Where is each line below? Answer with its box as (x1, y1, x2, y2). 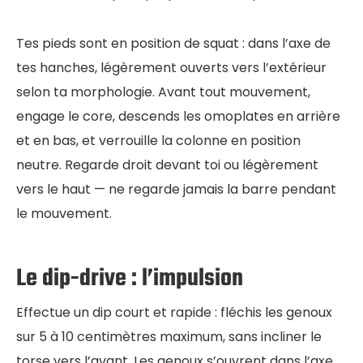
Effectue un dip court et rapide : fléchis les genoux (16, 303, 332, 322)
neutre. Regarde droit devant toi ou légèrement (16, 156, 318, 175)
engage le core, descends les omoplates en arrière (16, 107, 340, 126)
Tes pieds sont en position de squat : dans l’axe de (16, 34, 331, 53)
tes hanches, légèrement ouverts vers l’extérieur (16, 58, 327, 78)
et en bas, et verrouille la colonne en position (16, 131, 301, 151)
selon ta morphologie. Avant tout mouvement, (16, 83, 310, 102)
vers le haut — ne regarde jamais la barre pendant (16, 180, 336, 199)
